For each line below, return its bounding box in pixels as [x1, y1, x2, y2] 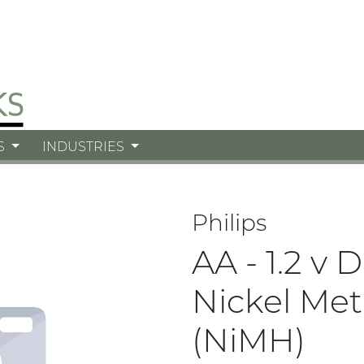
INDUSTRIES [42, 139, 128, 154]
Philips [192, 209, 266, 236]
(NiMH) [192, 320, 305, 360]
